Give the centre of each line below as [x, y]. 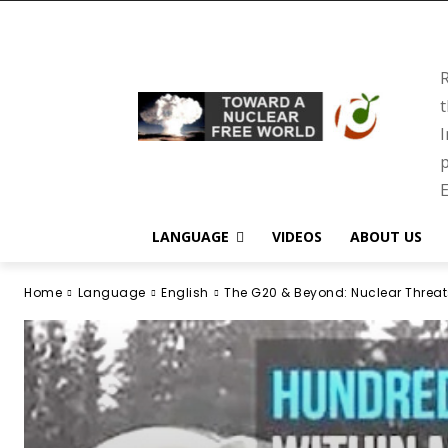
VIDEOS [297, 236]
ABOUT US [386, 236]
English [185, 292]
